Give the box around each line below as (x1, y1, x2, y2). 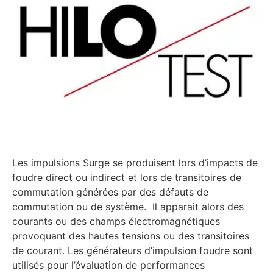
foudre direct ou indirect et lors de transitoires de (12, 171, 241, 183)
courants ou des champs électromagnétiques (12, 214, 220, 227)
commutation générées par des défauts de (12, 185, 208, 198)
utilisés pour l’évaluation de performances (12, 258, 205, 271)
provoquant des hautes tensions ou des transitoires (12, 229, 249, 242)
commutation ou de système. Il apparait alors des (12, 200, 244, 213)
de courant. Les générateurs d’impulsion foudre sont (12, 244, 253, 257)
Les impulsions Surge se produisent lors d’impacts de (12, 156, 258, 169)
